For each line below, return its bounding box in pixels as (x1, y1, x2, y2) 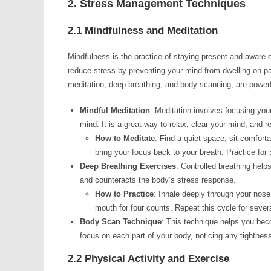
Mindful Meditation (80, 106, 150, 115)
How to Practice (95, 189, 154, 198)
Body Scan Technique (80, 217, 162, 226)
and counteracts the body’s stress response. (80, 175, 236, 184)
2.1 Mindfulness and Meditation (68, 25, 218, 36)
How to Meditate (95, 134, 155, 143)
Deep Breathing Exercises (80, 162, 176, 171)
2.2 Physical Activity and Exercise (68, 253, 229, 264)
